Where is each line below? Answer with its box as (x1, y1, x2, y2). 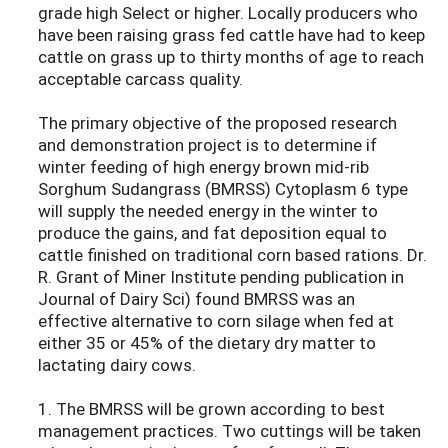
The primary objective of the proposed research (38, 111, 397, 135)
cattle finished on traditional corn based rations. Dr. (38, 243, 427, 267)
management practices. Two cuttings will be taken (38, 419, 421, 443)
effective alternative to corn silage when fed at (38, 309, 394, 333)
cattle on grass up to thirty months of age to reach (38, 45, 424, 69)
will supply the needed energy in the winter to (38, 199, 378, 223)
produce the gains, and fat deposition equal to (38, 221, 387, 245)
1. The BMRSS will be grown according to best (38, 397, 385, 421)
